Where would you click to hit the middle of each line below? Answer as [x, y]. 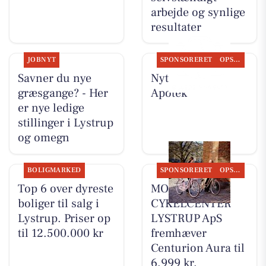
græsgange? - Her [63, 93]
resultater [176, 27]
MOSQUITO [181, 189]
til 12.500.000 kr [60, 234]
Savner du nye [54, 78]
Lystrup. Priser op [64, 219]
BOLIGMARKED [54, 170]
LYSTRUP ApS [186, 219]
